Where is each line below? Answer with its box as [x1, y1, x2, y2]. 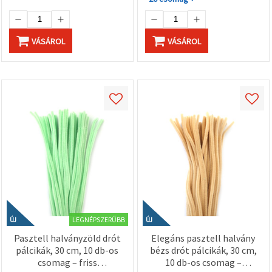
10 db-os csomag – [165, 256, 242, 268]
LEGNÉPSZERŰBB [72, 214, 125, 224]
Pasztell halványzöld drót [13, 231, 121, 244]
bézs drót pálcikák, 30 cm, [149, 243, 257, 256]
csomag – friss [37, 256, 97, 268]
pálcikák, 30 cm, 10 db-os [16, 243, 119, 256]
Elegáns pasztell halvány [151, 231, 256, 244]
